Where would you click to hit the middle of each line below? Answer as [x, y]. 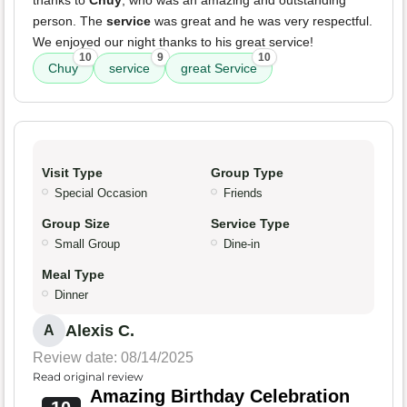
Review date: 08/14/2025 [113, 358]
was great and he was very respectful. [262, 21]
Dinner [71, 295]
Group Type [247, 173]
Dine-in [242, 244]
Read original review [88, 377]
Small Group [87, 244]
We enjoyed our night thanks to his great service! [173, 42]
